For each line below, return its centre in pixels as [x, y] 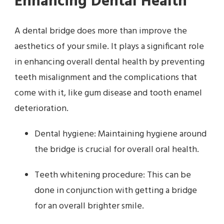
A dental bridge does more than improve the [101, 31]
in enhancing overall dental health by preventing [109, 62]
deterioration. [41, 108]
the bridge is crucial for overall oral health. [117, 149]
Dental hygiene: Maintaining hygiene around [120, 134]
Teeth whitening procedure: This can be [113, 175]
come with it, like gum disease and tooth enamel [108, 93]
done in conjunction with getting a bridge [116, 190]
